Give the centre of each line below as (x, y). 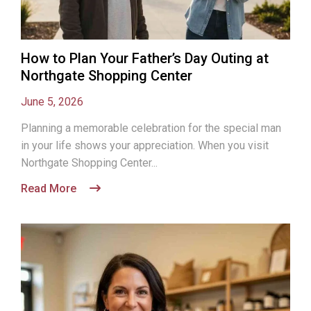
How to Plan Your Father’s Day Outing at (145, 58)
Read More (50, 188)
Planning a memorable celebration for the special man (151, 128)
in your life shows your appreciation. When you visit (145, 145)
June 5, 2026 (52, 102)
